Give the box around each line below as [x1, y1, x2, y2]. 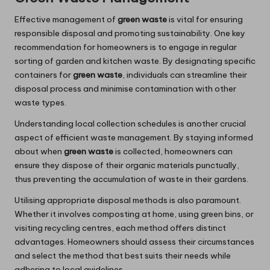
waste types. [14, 97, 66, 108]
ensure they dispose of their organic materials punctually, [14, 160, 239, 171]
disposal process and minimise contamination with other [14, 83, 236, 95]
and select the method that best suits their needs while [14, 250, 231, 262]
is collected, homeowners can [113, 146, 233, 157]
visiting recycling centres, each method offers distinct [14, 222, 226, 234]
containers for [14, 69, 73, 81]
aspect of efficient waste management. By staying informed [14, 132, 253, 143]
